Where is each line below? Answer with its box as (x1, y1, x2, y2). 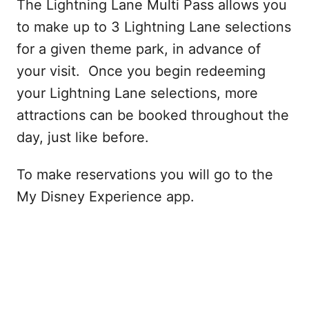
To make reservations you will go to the (17, 166, 273, 183)
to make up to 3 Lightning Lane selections (17, 19, 291, 35)
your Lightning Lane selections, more (17, 85, 258, 101)
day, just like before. (17, 129, 149, 146)
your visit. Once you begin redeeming (17, 63, 266, 79)
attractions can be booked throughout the (17, 107, 289, 123)
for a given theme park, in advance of (17, 41, 261, 57)
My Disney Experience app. (17, 188, 195, 205)
